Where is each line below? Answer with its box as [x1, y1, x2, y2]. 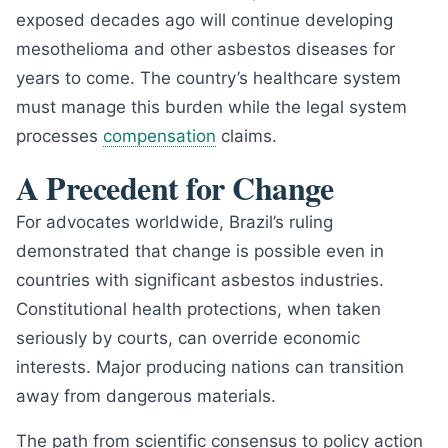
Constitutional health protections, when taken [16, 299, 381, 319]
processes [16, 126, 103, 146]
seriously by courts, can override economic [16, 328, 360, 348]
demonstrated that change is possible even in [16, 241, 384, 261]
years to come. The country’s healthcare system [16, 68, 401, 88]
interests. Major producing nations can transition [16, 357, 404, 377]
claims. [216, 126, 277, 146]
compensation [103, 126, 216, 146]
